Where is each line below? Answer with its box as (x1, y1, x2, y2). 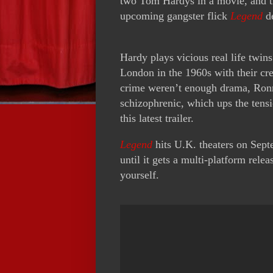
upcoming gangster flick (120, 10, 230, 23)
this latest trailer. (120, 112, 194, 125)
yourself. (120, 169, 159, 182)
